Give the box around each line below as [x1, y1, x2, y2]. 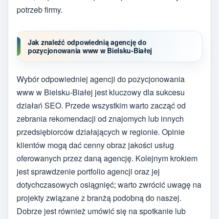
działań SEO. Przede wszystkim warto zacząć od [17, 100, 186, 111]
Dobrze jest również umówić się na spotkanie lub [17, 205, 186, 217]
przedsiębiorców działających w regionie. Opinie [17, 126, 185, 138]
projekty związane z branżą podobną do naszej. [17, 192, 181, 204]
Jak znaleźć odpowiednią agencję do [28, 37, 147, 47]
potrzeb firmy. [17, 3, 63, 15]
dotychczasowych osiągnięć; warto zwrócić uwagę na [17, 179, 201, 191]
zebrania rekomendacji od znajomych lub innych [17, 113, 184, 125]
